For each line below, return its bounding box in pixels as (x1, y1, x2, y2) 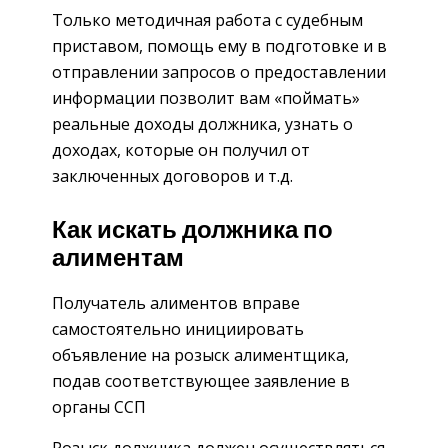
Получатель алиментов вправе (52, 292, 300, 315)
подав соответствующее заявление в (52, 370, 350, 393)
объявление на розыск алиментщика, (52, 344, 349, 367)
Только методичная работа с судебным (52, 8, 363, 31)
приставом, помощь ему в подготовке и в (52, 34, 387, 57)
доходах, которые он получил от (52, 138, 310, 161)
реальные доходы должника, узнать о (52, 112, 353, 135)
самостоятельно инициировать (52, 318, 304, 341)
